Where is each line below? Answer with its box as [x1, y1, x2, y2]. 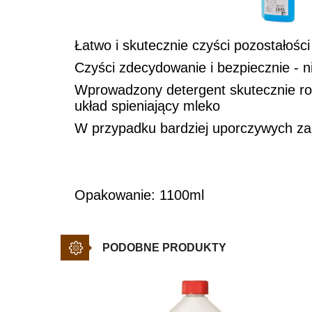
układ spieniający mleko [75, 97, 220, 114]
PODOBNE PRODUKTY [102, 241, 226, 253]
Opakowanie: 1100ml [75, 187, 204, 203]
